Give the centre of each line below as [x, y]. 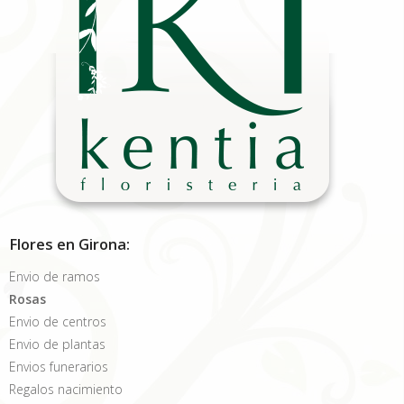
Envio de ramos [55, 277]
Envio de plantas [57, 344]
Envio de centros [58, 322]
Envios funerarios [59, 367]
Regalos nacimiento [66, 390]
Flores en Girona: [69, 245]
